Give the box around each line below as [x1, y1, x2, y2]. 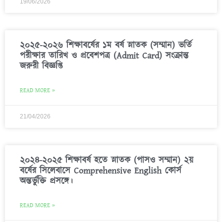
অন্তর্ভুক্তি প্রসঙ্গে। [20, 175, 73, 187]
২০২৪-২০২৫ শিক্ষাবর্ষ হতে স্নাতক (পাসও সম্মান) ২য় [20, 154, 193, 166]
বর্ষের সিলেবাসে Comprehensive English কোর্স [20, 165, 181, 177]
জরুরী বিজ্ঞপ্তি [20, 60, 62, 72]
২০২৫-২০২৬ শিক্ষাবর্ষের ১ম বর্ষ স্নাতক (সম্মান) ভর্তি [20, 39, 192, 52]
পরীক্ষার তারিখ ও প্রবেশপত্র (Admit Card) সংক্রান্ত [20, 50, 189, 62]
